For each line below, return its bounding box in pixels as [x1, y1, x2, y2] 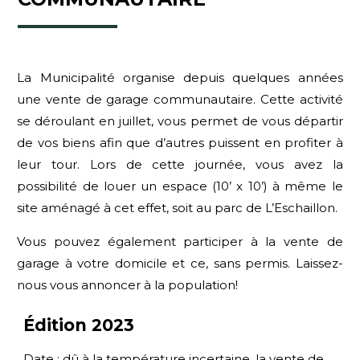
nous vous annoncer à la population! [17, 276, 239, 292]
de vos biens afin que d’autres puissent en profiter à [17, 134, 343, 150]
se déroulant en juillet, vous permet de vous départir [17, 112, 343, 129]
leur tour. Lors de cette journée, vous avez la [17, 156, 343, 172]
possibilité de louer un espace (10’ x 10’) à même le [17, 178, 343, 194]
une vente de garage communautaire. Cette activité [17, 91, 343, 107]
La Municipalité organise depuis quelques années [17, 69, 343, 85]
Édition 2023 [23, 314, 135, 335]
